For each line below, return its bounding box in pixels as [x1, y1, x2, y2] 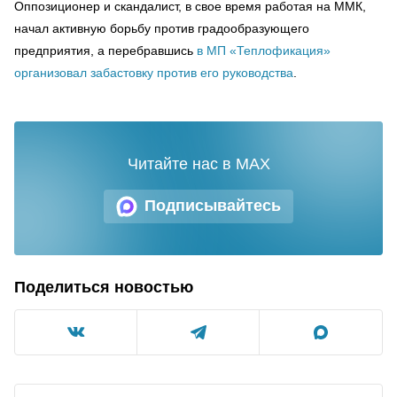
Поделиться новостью [14, 277, 193, 296]
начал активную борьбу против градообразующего [14, 20, 309, 35]
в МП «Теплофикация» [193, 43, 331, 58]
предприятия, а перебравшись [14, 43, 193, 58]
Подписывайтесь [144, 197, 281, 214]
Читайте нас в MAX [127, 154, 270, 173]
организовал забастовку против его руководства [14, 65, 293, 80]
